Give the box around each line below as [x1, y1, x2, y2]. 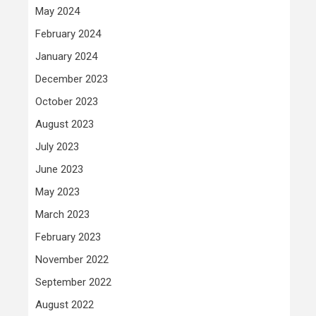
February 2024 [35, 27, 101, 40]
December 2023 [35, 72, 108, 85]
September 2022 [35, 275, 111, 288]
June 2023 [35, 162, 83, 176]
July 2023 [35, 140, 79, 153]
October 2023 [35, 95, 98, 108]
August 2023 [35, 117, 94, 130]
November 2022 [35, 253, 109, 266]
